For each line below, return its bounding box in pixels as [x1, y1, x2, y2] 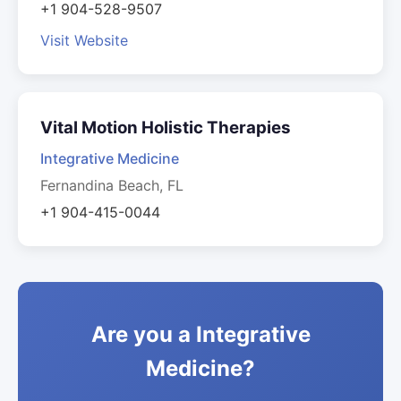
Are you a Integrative [90, 321, 311, 347]
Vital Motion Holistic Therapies [40, 117, 291, 138]
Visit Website [40, 31, 128, 49]
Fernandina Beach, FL [40, 176, 183, 194]
